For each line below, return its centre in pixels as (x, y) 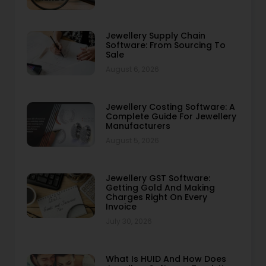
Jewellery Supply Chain (155, 35)
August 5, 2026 (132, 140)
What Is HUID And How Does (166, 259)
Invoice (121, 206)
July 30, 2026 (129, 221)
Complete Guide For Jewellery (171, 116)
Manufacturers (138, 126)
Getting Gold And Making (160, 187)
